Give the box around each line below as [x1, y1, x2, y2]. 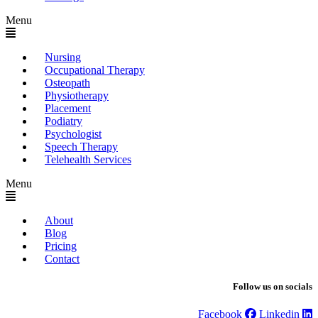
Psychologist [45, 128, 102, 140]
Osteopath [45, 77, 90, 89]
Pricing [45, 240, 77, 252]
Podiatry [45, 115, 82, 127]
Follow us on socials [233, 281, 312, 292]
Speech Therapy [45, 141, 118, 153]
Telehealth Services [45, 153, 131, 165]
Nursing [45, 51, 81, 63]
